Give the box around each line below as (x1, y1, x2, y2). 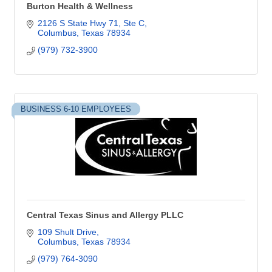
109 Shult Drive (37, 227, 97, 237)
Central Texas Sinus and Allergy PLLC (27, 210, 183, 220)
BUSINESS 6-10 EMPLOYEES (21, 104, 131, 114)
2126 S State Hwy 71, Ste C (37, 18, 144, 28)
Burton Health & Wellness (27, 1, 133, 11)
